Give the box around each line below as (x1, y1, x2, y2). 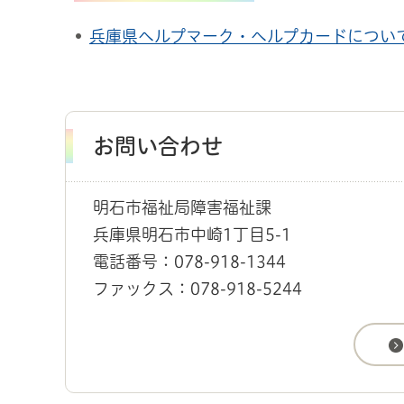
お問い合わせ (93, 135, 223, 158)
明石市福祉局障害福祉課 (93, 199, 271, 216)
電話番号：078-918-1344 (93, 253, 286, 271)
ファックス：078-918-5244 (93, 280, 302, 298)
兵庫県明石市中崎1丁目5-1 (93, 226, 291, 243)
